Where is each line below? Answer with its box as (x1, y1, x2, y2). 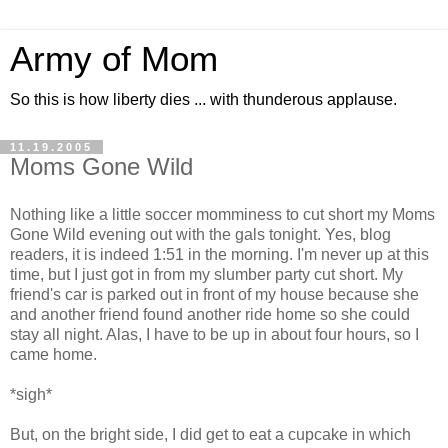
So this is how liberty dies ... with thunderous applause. (10, 91, 397, 108)
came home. (10, 345, 97, 363)
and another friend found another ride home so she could (10, 305, 410, 323)
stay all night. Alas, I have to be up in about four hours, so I (10, 325, 419, 343)
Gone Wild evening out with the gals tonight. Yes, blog (10, 225, 391, 243)
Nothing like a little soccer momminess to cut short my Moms (10, 205, 435, 223)
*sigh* (10, 385, 52, 403)
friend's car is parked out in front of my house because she (10, 285, 419, 303)
